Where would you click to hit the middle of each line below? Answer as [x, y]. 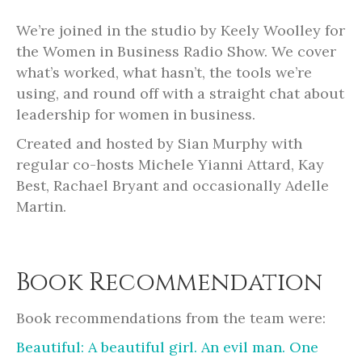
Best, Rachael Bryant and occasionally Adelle [173, 185]
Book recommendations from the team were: [171, 318]
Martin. [41, 206]
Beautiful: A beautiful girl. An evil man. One [167, 347]
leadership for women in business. [136, 114]
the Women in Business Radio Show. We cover [176, 51]
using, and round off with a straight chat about [180, 93]
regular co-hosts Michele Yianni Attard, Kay [170, 164]
